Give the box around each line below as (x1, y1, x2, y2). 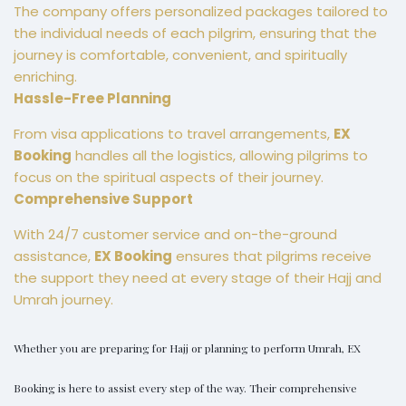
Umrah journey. (14, 290, 113, 310)
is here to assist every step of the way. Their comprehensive (55, 381, 357, 396)
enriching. (14, 67, 77, 87)
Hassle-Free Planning (14, 89, 171, 109)
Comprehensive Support (14, 189, 193, 209)
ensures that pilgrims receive (172, 246, 372, 266)
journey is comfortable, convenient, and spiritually (14, 45, 347, 65)
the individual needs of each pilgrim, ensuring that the (14, 24, 377, 43)
